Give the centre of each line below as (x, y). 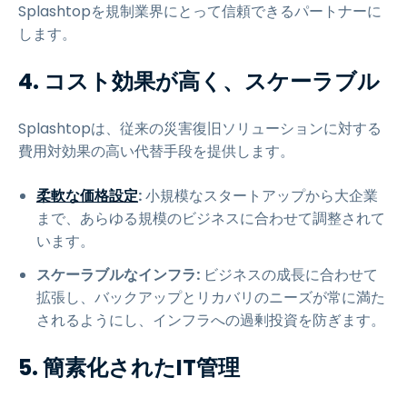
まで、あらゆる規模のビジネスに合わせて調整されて (211, 218)
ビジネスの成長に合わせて (289, 275)
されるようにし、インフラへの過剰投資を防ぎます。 (211, 320)
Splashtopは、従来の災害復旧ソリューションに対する (200, 129)
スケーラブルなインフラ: (118, 275)
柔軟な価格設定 (87, 196)
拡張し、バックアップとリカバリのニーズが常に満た (211, 298)
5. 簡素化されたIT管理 (129, 367)
